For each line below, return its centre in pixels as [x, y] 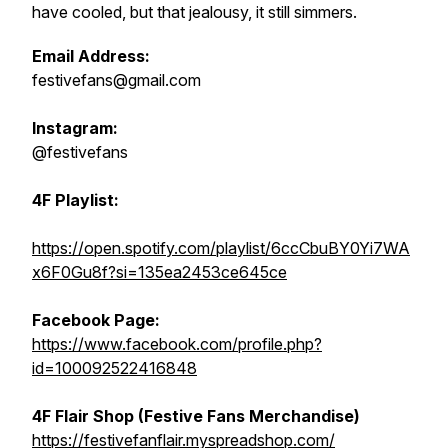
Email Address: [93, 56]
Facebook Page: [96, 320]
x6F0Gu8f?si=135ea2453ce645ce [159, 272]
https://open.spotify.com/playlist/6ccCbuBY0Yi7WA [221, 248]
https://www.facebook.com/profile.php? [177, 344]
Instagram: [75, 128]
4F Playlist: [75, 200]
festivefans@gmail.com [116, 80]
